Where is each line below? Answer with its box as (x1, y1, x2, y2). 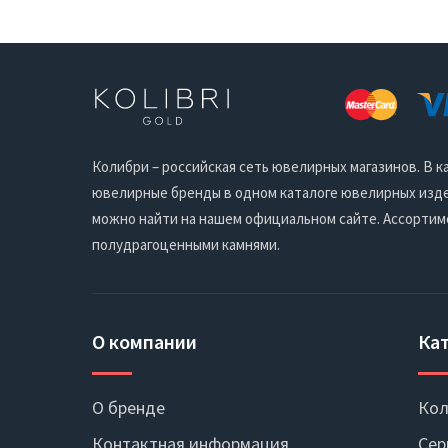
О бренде (92, 396, 165, 420)
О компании (92, 329, 197, 355)
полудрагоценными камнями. (92, 235, 280, 255)
